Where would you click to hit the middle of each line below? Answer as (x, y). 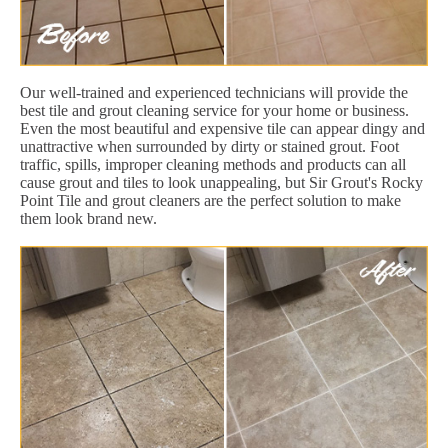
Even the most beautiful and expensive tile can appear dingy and (222, 128)
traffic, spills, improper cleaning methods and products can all (213, 164)
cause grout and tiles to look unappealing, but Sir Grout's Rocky (221, 182)
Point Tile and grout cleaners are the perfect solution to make (210, 200)
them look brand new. (88, 218)
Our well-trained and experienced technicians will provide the (214, 92)
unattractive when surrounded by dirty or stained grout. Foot (209, 146)
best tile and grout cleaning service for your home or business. (214, 110)
